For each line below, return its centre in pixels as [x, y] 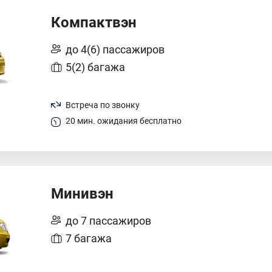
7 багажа [89, 238]
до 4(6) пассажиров [115, 49]
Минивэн [82, 194]
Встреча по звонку [103, 105]
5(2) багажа [95, 67]
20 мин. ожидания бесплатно [124, 121]
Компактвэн [94, 22]
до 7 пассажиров [108, 221]
